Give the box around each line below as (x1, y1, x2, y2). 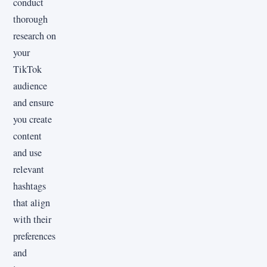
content (13, 129, 42, 142)
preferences (13, 229, 55, 243)
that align (13, 195, 50, 209)
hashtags (13, 179, 46, 193)
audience (13, 79, 47, 92)
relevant (13, 162, 44, 176)
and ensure (13, 95, 54, 109)
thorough (13, 12, 48, 26)
